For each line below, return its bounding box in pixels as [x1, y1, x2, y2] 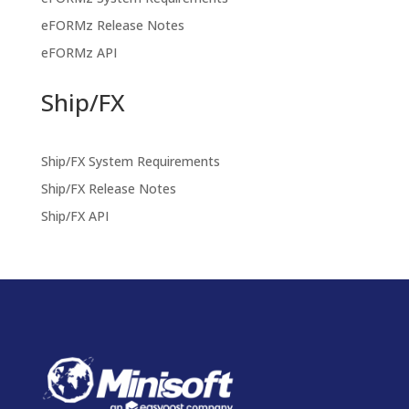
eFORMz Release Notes [40, 16, 184, 34]
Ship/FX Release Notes [40, 179, 176, 197]
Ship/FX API [40, 206, 109, 225]
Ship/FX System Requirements [40, 152, 220, 170]
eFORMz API [40, 43, 117, 61]
